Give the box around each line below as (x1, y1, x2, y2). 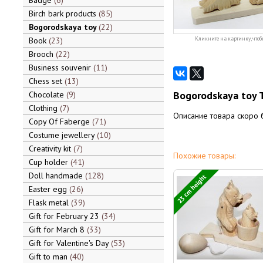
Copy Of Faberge (28, 116, 92, 127)
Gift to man (28, 251, 70, 262)
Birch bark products (28, 8, 99, 19)
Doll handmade (28, 170, 85, 181)
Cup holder (28, 157, 70, 167)
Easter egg (28, 184, 69, 194)
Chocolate (28, 89, 66, 100)
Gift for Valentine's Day (28, 238, 111, 248)
